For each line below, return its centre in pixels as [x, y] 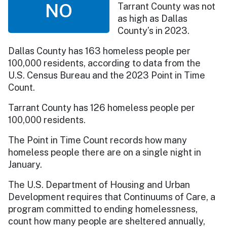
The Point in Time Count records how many [98, 140]
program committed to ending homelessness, [103, 209]
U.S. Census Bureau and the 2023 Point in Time [107, 75]
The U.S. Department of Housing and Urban [99, 184]
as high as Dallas [153, 18]
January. [26, 164]
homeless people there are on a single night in [105, 152]
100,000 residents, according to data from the [104, 63]
